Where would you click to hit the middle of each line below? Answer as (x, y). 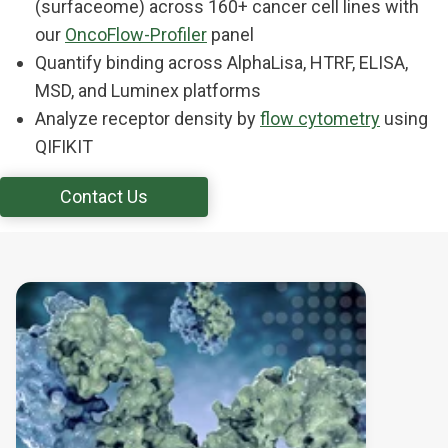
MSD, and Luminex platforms (148, 90)
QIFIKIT (64, 146)
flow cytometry (320, 118)
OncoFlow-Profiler (136, 34)
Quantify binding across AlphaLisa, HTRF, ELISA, (221, 62)
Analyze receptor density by (147, 118)
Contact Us (104, 196)
